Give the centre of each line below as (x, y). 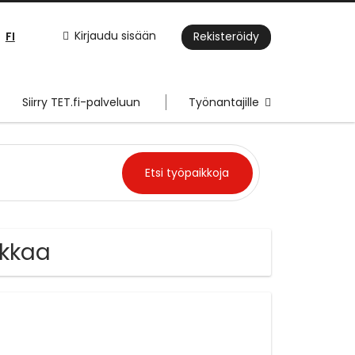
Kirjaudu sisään (115, 36)
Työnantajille (224, 103)
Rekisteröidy (226, 37)
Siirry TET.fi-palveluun (81, 103)
